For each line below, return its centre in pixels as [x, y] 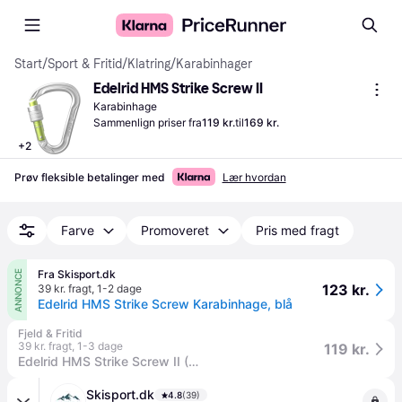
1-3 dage [100, 346]
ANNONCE [17, 290]
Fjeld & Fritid [50, 333]
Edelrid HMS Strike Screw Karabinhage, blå [165, 304]
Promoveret [175, 230]
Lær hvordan [254, 177]
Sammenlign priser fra [148, 122]
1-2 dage [119, 288]
